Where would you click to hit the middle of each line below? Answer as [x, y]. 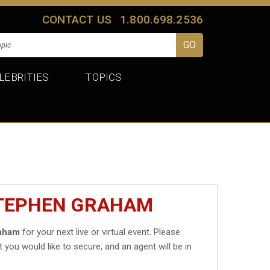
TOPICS [104, 77]
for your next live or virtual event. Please [100, 232]
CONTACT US [77, 19]
